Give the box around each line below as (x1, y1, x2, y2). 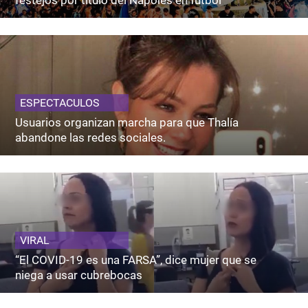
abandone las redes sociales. (15, 130, 166, 144)
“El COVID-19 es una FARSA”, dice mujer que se (15, 252, 257, 267)
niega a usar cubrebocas (15, 267, 143, 282)
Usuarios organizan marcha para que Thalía (15, 115, 239, 129)
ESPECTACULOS (20, 96, 100, 109)
